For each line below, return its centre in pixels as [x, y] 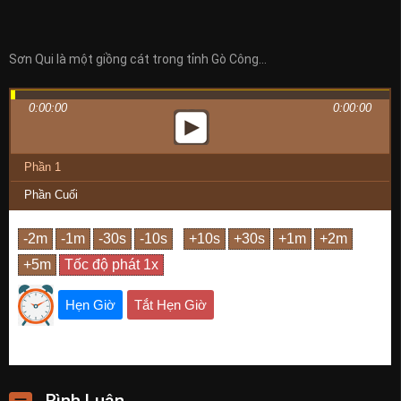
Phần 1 [43, 166]
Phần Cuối [51, 194]
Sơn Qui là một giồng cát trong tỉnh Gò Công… [138, 59]
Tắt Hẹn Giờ [171, 305]
